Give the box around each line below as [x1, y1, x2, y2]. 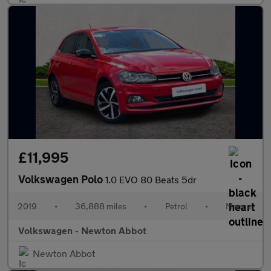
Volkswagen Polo [18, 172, 105, 186]
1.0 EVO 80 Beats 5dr [105, 174, 197, 185]
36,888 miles [75, 201, 127, 211]
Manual [225, 201, 253, 211]
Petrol [165, 201, 188, 211]
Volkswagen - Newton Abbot [18, 224, 146, 236]
